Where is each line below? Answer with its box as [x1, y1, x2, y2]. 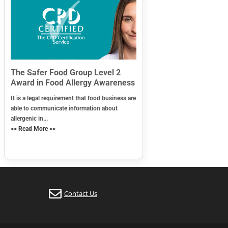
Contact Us [64, 189, 97, 198]
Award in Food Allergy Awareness [10, 77, 135, 88]
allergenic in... [10, 115, 48, 122]
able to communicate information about [10, 104, 118, 112]
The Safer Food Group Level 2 [10, 67, 121, 77]
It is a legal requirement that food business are [10, 94, 136, 102]
